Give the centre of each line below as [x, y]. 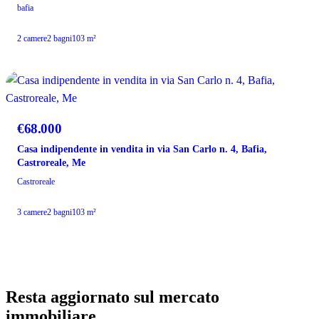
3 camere [32, 213]
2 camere [32, 39]
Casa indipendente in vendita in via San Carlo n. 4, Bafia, [142, 150]
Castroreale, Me [51, 163]
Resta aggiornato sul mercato [113, 297]
